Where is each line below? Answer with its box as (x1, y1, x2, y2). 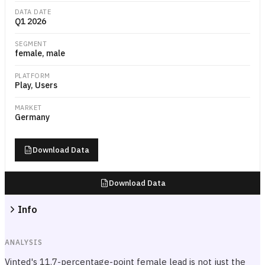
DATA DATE (15, 8, 51, 16)
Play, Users (15, 80, 57, 91)
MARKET (15, 104, 42, 112)
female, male (15, 48, 65, 59)
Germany (15, 112, 50, 122)
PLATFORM (15, 72, 50, 80)
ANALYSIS (5, 238, 43, 247)
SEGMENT (15, 40, 47, 48)
